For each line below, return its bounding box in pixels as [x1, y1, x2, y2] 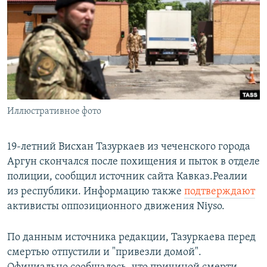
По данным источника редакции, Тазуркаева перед [7, 232, 256, 244]
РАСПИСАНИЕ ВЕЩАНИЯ [11, 5, 121, 17]
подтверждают [184, 186, 255, 198]
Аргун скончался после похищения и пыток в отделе [7, 156, 260, 168]
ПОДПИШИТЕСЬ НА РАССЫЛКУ [11, 27, 153, 38]
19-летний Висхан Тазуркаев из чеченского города [7, 141, 250, 153]
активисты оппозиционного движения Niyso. [7, 201, 225, 213]
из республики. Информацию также [7, 186, 184, 198]
